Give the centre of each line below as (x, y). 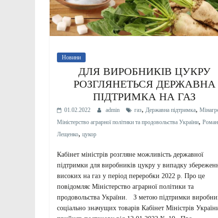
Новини (71, 57)
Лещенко (68, 134)
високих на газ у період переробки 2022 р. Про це (131, 176)
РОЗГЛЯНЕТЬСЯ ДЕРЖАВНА (144, 84)
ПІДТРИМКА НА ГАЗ (145, 96)
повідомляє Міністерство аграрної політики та (125, 186)
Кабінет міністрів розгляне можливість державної (130, 154)
